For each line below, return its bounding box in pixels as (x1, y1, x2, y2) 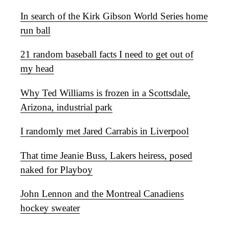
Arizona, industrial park (20, 101, 112, 112)
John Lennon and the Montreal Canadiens (20, 188, 184, 199)
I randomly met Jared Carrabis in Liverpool (20, 126, 189, 137)
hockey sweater (20, 202, 80, 213)
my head (20, 63, 54, 74)
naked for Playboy (20, 164, 93, 175)
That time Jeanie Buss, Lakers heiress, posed (20, 150, 192, 161)
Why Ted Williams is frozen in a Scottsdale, (20, 87, 190, 98)
